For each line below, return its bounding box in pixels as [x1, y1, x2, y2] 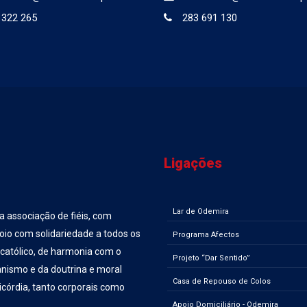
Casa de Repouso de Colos [173, 276, 271, 286]
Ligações [164, 154, 222, 171]
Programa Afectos [173, 230, 239, 239]
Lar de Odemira [173, 206, 229, 216]
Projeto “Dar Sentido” [173, 253, 250, 262]
